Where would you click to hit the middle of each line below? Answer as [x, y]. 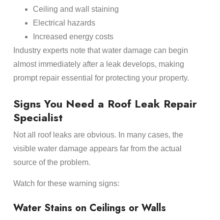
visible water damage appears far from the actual [97, 149]
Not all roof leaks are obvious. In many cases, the [98, 135]
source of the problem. [52, 163]
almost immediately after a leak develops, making [98, 64]
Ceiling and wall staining [76, 9]
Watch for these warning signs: [66, 183]
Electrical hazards [64, 23]
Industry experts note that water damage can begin [100, 51]
